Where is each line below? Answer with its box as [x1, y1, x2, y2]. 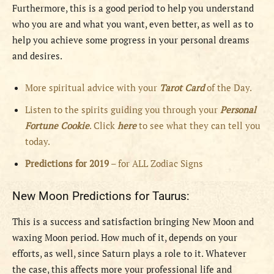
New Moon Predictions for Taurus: [12, 189, 190, 204]
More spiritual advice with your [25, 81, 160, 94]
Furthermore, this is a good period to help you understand [12, 2, 254, 15]
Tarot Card [160, 81, 207, 94]
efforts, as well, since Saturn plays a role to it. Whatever [12, 247, 246, 260]
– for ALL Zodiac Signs [109, 157, 203, 170]
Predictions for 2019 [25, 157, 109, 170]
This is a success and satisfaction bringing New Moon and [12, 215, 254, 228]
